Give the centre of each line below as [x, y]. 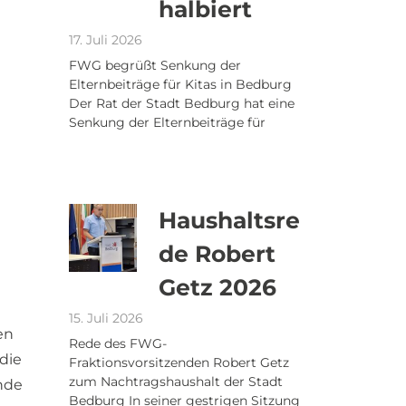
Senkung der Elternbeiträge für [167, 122]
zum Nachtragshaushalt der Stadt [176, 382]
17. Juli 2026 [106, 40]
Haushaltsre [229, 220]
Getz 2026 [217, 287]
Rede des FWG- [118, 343]
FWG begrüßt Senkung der [155, 65]
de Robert [217, 254]
